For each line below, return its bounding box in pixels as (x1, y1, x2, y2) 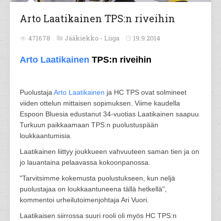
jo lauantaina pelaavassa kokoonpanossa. (20, 158, 150, 166)
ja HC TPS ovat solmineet (105, 88, 186, 96)
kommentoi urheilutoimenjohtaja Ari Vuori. (20, 196, 149, 204)
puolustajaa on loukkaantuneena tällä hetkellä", (20, 185, 167, 193)
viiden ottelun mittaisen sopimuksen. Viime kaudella (20, 99, 180, 107)
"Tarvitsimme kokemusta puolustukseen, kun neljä (20, 174, 175, 182)
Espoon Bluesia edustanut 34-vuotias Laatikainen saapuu (20, 110, 199, 118)
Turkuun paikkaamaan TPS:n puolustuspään (20, 121, 158, 129)
